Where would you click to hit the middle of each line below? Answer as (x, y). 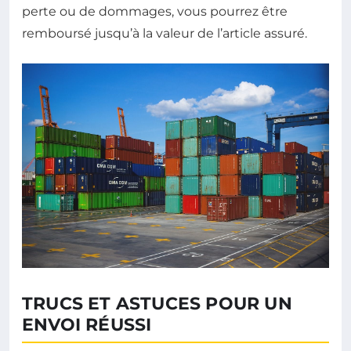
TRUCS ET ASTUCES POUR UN (157, 303)
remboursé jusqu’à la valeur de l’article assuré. (165, 33)
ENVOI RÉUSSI (87, 324)
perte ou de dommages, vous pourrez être (155, 11)
